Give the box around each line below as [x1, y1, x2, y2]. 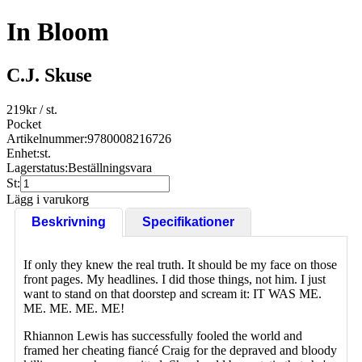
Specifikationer [142, 214, 234, 229]
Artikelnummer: [6, 131, 87, 145]
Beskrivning [32, 214, 106, 229]
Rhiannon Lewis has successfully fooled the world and [23, 328, 302, 343]
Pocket [6, 116, 41, 131]
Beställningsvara [68, 160, 152, 175]
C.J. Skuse [6, 64, 92, 86]
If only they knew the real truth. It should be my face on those [23, 257, 337, 271]
